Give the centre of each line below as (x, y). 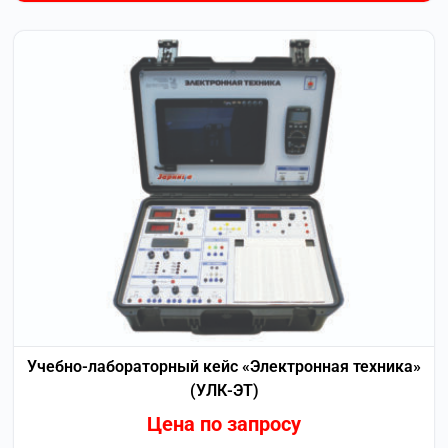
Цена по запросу (224, 423)
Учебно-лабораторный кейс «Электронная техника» (224, 366)
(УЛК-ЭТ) (224, 390)
